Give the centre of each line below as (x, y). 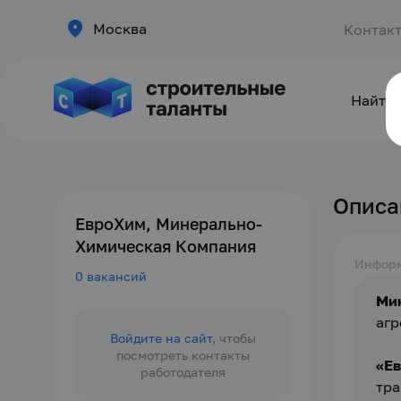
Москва (120, 29)
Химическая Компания (166, 246)
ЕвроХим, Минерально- (169, 224)
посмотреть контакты (183, 355)
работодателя (183, 372)
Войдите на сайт (161, 338)
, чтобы (234, 338)
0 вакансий (111, 276)
